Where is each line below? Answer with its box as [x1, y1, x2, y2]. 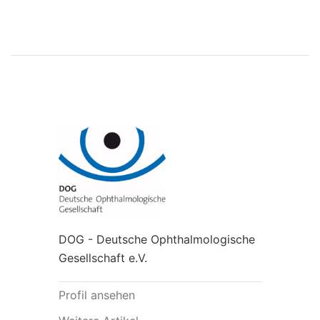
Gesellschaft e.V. [58, 250, 147, 265]
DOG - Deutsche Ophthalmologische [58, 231, 255, 246]
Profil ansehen [58, 287, 135, 302]
